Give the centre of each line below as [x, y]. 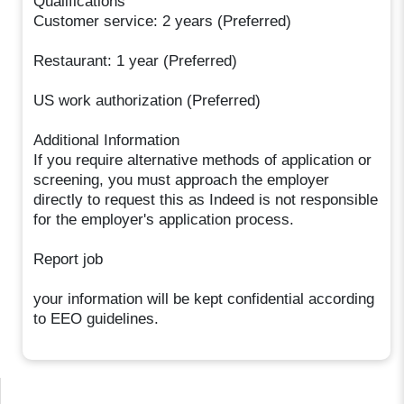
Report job [69, 259]
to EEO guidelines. [96, 318]
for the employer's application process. [164, 219]
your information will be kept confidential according [204, 298]
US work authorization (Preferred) [147, 100]
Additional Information [107, 140]
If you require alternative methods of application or [203, 160]
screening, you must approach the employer [182, 179]
